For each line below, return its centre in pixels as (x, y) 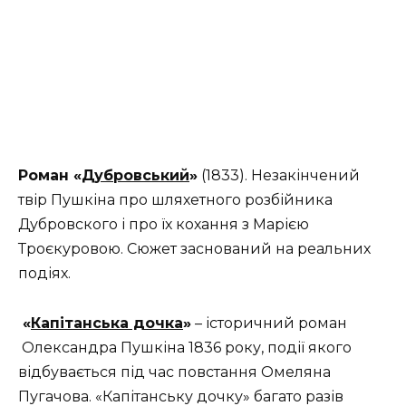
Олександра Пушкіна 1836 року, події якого (185, 347)
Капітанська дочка (107, 323)
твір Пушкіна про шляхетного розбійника (175, 200)
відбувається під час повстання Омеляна (174, 372)
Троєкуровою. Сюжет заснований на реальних (194, 249)
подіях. (44, 274)
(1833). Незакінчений (279, 176)
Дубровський (135, 176)
